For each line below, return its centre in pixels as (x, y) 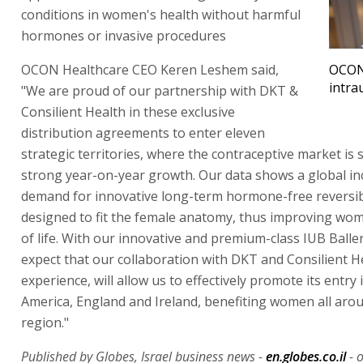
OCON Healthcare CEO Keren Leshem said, (150, 69)
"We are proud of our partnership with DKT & (160, 90)
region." (45, 322)
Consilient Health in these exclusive (128, 111)
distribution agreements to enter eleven (143, 132)
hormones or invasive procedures (124, 35)
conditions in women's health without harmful (161, 14)
